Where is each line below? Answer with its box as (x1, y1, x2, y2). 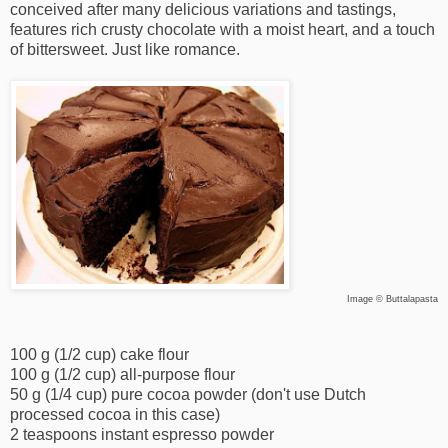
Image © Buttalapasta (347, 294, 438, 305)
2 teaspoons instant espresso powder (10, 426, 274, 444)
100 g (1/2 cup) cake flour (10, 346, 189, 364)
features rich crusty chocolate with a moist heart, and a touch (10, 21, 435, 39)
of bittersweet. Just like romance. (10, 41, 240, 59)
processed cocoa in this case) (10, 406, 220, 424)
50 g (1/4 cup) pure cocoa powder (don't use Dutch (10, 386, 366, 404)
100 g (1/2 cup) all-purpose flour (10, 366, 235, 384)
